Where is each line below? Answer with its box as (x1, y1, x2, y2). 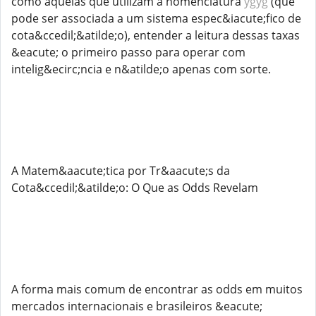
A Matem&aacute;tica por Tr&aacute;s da (11, 163, 230, 178)
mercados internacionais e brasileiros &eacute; (11, 298, 262, 314)
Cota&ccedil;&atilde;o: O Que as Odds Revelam (11, 180, 258, 195)
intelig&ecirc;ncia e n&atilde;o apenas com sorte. (11, 61, 271, 77)
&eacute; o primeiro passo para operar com (11, 44, 245, 60)
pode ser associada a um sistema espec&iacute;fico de (11, 11, 301, 26)
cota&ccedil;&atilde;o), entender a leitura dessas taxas (11, 28, 300, 43)
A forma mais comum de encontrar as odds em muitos (11, 281, 303, 297)
